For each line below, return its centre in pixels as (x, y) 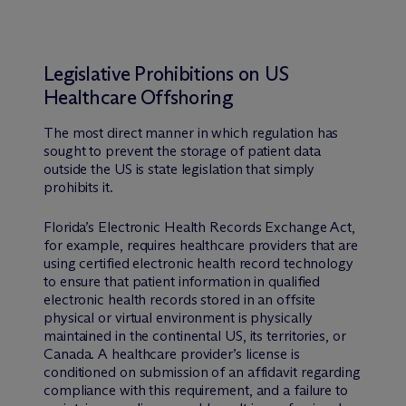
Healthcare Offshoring (138, 97)
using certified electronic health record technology (198, 263)
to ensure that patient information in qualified (182, 281)
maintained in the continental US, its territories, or (195, 335)
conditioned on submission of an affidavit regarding (202, 372)
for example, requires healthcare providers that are (201, 245)
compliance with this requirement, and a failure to (196, 390)
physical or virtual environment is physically (178, 317)
